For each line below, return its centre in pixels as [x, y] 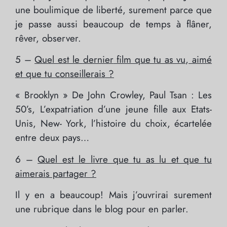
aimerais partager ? [56, 173]
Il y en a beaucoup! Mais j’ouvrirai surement [113, 195]
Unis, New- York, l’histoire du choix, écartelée [113, 124]
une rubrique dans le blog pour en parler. [102, 209]
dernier [98, 60]
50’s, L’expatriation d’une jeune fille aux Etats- [113, 109]
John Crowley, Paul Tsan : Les [148, 95]
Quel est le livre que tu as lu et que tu [125, 159]
